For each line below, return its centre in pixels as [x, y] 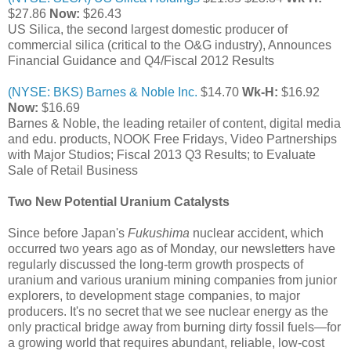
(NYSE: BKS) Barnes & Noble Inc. [103, 92]
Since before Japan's [68, 233]
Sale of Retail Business [73, 170]
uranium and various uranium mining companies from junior [172, 280]
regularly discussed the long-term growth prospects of [156, 264]
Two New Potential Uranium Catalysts [119, 201]
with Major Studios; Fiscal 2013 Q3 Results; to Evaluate [162, 154]
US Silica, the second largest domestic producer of [148, 29]
